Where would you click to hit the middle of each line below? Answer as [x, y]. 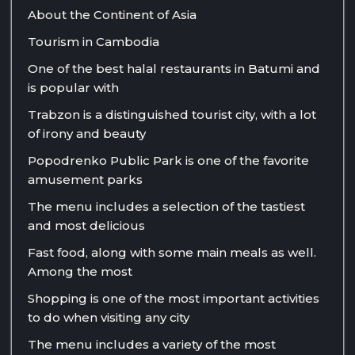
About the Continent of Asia [112, 14]
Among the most [80, 271]
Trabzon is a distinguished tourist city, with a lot [172, 114]
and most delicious [86, 225]
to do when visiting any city [109, 317]
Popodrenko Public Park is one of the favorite [168, 160]
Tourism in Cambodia [94, 41]
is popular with [73, 87]
